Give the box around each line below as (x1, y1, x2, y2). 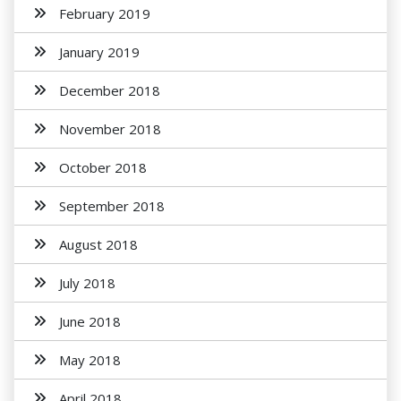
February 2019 (59, 4, 150, 22)
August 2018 (59, 235, 138, 253)
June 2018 (59, 312, 121, 330)
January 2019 (59, 43, 140, 61)
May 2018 (59, 351, 121, 369)
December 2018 (59, 81, 160, 99)
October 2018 (59, 158, 147, 176)
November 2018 (59, 120, 161, 138)
